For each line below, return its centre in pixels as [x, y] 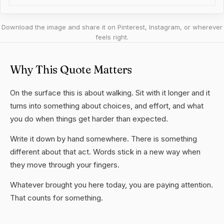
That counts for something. [56, 198]
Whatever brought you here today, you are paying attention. [111, 185]
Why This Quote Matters [71, 69]
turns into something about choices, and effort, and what [107, 106]
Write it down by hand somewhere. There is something [103, 139]
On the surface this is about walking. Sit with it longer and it [110, 93]
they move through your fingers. [65, 165]
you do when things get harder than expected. [89, 119]
